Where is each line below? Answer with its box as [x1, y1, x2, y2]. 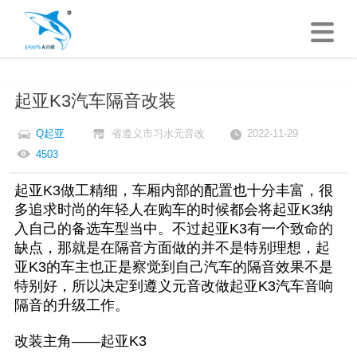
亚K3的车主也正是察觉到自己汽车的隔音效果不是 [14, 258, 333, 275]
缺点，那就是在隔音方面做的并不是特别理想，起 [14, 239, 330, 256]
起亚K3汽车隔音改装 [14, 91, 176, 112]
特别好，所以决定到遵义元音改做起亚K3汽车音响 [14, 277, 333, 294]
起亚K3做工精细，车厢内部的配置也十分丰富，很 [14, 182, 333, 198]
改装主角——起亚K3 [14, 332, 147, 349]
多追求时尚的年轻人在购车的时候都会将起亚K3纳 [14, 201, 333, 218]
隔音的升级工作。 [14, 296, 129, 313]
